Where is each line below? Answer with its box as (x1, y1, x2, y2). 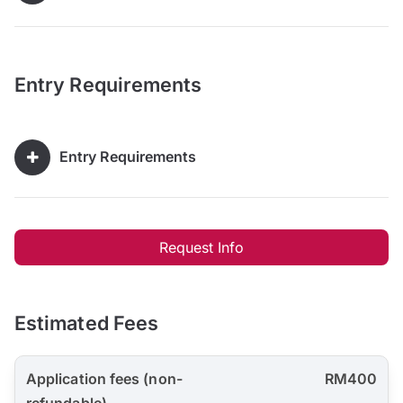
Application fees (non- (26, 370, 183, 389)
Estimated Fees (14, 311, 159, 336)
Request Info (158, 238, 245, 257)
